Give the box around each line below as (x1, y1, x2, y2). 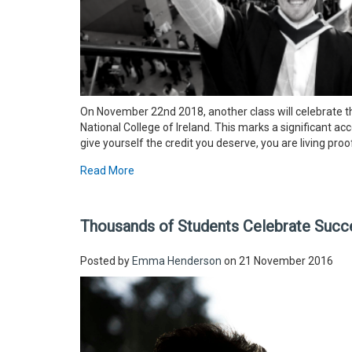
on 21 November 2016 (222, 255, 333, 268)
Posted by (80, 255, 132, 268)
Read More (80, 164, 134, 178)
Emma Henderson (132, 255, 222, 268)
